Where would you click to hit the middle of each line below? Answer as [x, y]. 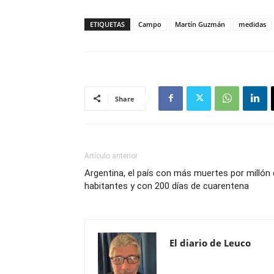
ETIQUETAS [107, 24]
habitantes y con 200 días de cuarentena [167, 186]
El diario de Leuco [210, 243]
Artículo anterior [111, 156]
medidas [252, 24]
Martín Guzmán [200, 24]
